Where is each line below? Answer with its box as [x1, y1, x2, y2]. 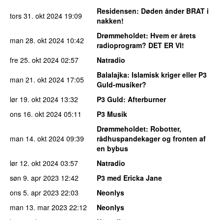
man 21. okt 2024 [10, 75, 64, 85]
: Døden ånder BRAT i [137, 6, 209, 16]
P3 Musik [97, 109, 127, 119]
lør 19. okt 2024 [10, 94, 58, 105]
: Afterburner [123, 94, 166, 105]
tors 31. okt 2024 [10, 11, 62, 21]
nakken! [97, 16, 124, 26]
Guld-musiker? [97, 80, 146, 90]
